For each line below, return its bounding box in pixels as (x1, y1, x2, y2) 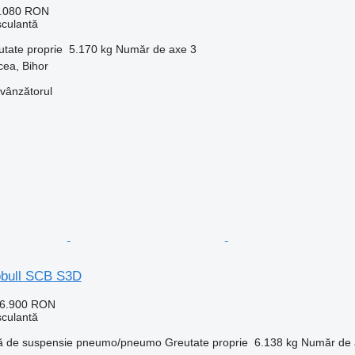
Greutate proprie (164, 335, 248, 349)
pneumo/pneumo (75, 335, 162, 349)
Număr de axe (115, 42, 187, 55)
